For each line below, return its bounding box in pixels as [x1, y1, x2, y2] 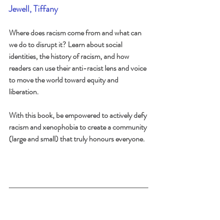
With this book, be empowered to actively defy [9, 110, 148, 121]
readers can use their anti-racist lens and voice [9, 62, 148, 74]
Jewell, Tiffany [9, 2, 58, 16]
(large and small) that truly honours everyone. [9, 133, 145, 145]
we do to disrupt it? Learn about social [9, 39, 124, 51]
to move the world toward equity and [9, 74, 120, 86]
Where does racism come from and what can [9, 27, 143, 39]
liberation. [9, 86, 39, 98]
